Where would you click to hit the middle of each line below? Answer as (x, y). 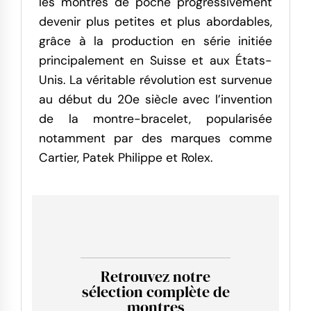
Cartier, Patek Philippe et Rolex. (126, 158)
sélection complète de (155, 292)
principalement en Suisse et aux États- (155, 61)
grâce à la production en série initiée (155, 41)
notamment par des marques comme (155, 138)
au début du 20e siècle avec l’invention (155, 100)
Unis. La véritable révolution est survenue (155, 80)
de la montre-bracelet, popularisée (155, 119)
